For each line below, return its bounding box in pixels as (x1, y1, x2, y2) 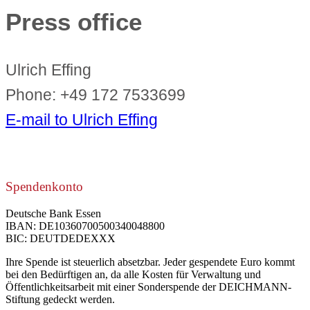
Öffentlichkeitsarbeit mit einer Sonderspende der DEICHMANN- (6, 281, 291, 293)
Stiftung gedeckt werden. (6, 293, 115, 306)
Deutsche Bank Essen (6, 208, 101, 220)
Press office (6, 9, 142, 35)
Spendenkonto (6, 179, 83, 194)
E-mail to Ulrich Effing (6, 110, 158, 129)
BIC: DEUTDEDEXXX (6, 232, 116, 245)
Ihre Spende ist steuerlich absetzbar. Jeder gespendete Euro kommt (6, 256, 295, 268)
